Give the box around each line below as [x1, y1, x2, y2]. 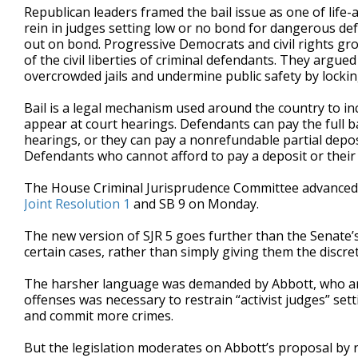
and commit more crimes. [24, 307, 173, 324]
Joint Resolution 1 [24, 195, 130, 213]
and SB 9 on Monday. [130, 195, 259, 213]
